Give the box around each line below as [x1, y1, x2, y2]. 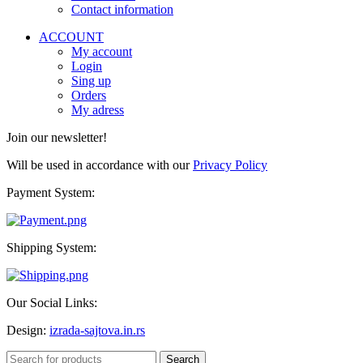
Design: [6, 323, 49, 338]
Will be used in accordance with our [6, 158, 193, 173]
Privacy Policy [193, 158, 267, 173]
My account [71, 45, 132, 59]
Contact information [71, 2, 173, 17]
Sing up [71, 74, 111, 88]
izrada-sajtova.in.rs [49, 323, 145, 338]
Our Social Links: [6, 296, 97, 310]
